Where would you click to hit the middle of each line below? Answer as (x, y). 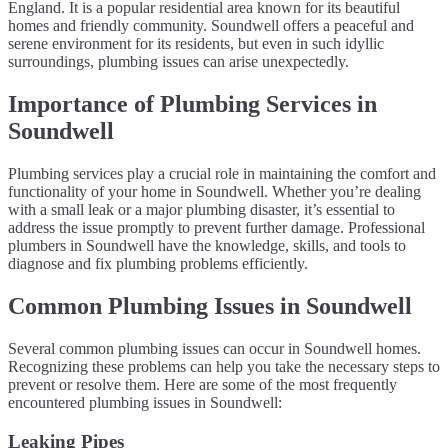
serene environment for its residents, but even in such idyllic (196, 44)
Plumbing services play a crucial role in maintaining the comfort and (222, 174)
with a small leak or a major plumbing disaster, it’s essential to (201, 210)
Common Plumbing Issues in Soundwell (210, 306)
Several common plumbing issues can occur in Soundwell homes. (214, 348)
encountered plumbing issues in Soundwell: (145, 402)
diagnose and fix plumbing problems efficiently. (158, 264)
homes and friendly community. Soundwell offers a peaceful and (211, 26)
